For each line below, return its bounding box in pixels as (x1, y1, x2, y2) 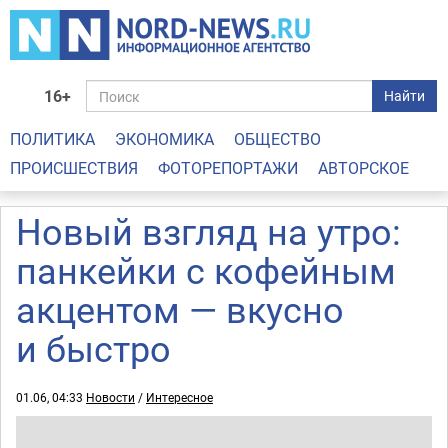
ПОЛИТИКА (10, 128, 95, 150)
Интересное (146, 389, 213, 405)
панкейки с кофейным (16, 246, 396, 294)
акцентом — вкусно (16, 285, 344, 333)
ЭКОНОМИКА (115, 128, 214, 150)
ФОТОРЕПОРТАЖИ (158, 157, 298, 179)
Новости (86, 389, 135, 405)
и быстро (16, 324, 171, 372)
